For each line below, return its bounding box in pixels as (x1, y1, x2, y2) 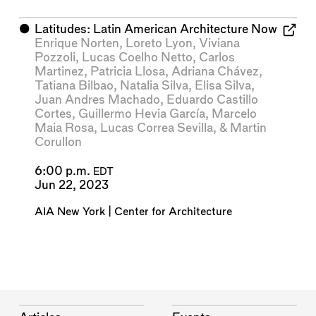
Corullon (34, 136, 82, 149)
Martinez (34, 66, 84, 78)
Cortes (34, 108, 72, 121)
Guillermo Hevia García (78, 108, 205, 121)
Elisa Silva (194, 80, 251, 92)
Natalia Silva (119, 80, 188, 92)
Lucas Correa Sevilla (99, 122, 213, 135)
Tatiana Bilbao (34, 80, 114, 92)
